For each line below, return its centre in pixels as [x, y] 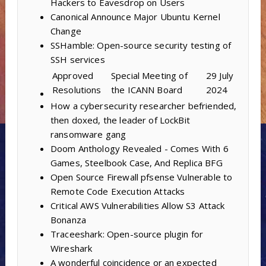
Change [66, 31]
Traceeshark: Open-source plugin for [127, 234]
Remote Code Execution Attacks [118, 191]
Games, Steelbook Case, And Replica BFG [136, 163]
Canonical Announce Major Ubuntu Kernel [135, 17]
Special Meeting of [149, 76]
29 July [220, 76]
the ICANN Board [147, 90]
